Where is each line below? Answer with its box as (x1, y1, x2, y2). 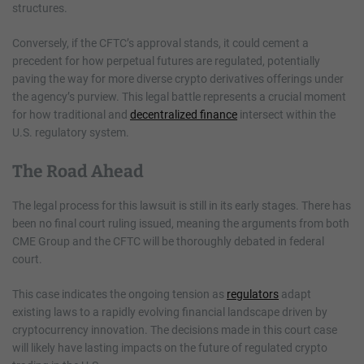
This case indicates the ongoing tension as (12, 287, 227, 301)
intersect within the (237, 107, 336, 121)
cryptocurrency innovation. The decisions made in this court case (12, 323, 337, 336)
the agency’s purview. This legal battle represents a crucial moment (12, 89, 346, 103)
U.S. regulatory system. (12, 125, 129, 139)
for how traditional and (12, 107, 130, 121)
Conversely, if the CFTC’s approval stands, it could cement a (12, 36, 309, 50)
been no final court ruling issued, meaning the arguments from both (12, 216, 349, 230)
